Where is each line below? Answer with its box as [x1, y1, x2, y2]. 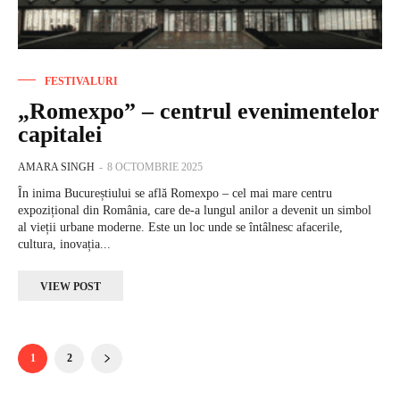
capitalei [18, 121, 102, 148]
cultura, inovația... [18, 237, 111, 252]
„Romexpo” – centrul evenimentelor [18, 98, 379, 125]
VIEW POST [40, 280, 101, 294]
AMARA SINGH [18, 161, 95, 174]
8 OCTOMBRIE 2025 [107, 161, 203, 174]
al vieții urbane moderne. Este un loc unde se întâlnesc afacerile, [18, 221, 343, 235]
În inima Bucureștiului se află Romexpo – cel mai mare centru [18, 187, 332, 201]
